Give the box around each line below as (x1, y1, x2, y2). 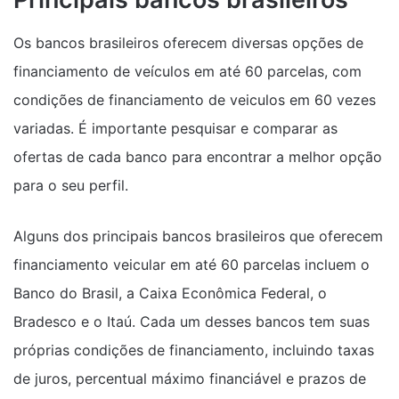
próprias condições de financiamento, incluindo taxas (13, 340, 374, 359)
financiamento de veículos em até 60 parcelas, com (13, 61, 362, 80)
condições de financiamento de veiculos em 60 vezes (13, 90, 376, 109)
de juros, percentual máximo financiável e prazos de (13, 369, 366, 387)
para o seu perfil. (13, 175, 128, 194)
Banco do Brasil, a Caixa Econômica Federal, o (13, 283, 327, 302)
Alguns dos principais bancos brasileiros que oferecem (13, 226, 383, 245)
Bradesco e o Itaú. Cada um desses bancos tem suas (13, 312, 370, 330)
